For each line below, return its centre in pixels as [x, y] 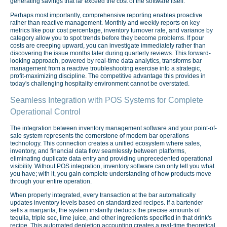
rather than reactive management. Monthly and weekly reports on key [105, 23]
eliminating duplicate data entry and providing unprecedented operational [111, 158]
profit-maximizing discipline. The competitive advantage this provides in [108, 76]
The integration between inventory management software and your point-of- [113, 128]
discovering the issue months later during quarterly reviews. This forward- [110, 53]
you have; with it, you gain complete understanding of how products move [111, 174]
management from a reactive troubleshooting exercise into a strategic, [106, 68]
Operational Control [45, 112]
